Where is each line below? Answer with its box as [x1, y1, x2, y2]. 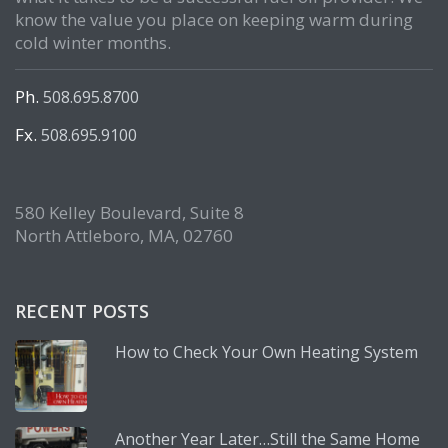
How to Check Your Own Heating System [115, 340, 418, 363]
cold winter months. [15, 30, 171, 54]
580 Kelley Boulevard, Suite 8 [15, 200, 244, 224]
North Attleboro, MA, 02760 [15, 223, 233, 247]
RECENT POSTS [15, 298, 149, 323]
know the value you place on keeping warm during [15, 7, 413, 31]
